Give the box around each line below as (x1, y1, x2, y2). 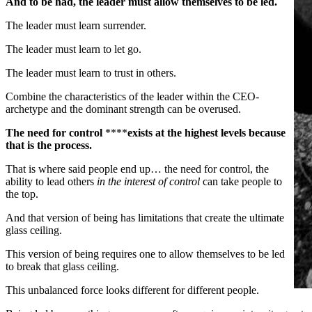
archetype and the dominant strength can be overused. (6, 102, 241, 115)
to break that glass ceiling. (6, 260, 119, 272)
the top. (6, 187, 38, 200)
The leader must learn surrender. (6, 19, 146, 31)
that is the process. (6, 139, 92, 151)
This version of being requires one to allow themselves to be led (6, 247, 285, 260)
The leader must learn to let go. (6, 42, 141, 55)
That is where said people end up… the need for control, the (6, 162, 269, 175)
